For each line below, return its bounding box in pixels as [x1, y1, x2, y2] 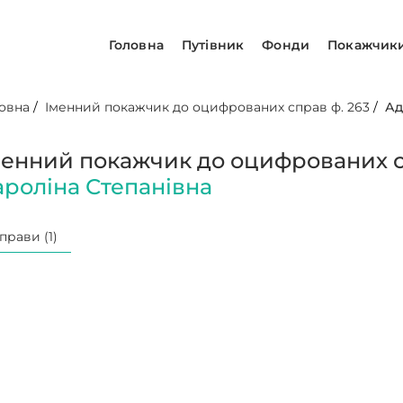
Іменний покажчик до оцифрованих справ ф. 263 [45, 99, 371, 115]
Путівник [182, 36, 245, 53]
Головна [108, 36, 164, 53]
